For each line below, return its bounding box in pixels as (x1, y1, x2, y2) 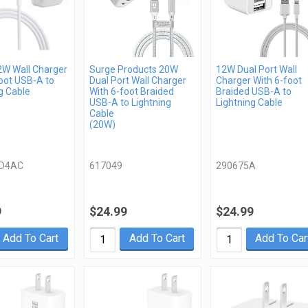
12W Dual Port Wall (215, 64, 297, 75)
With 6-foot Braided (89, 86, 175, 97)
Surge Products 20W (89, 64, 179, 75)
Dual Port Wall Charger (89, 75, 187, 86)
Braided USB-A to (215, 86, 291, 97)
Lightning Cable (215, 97, 283, 108)
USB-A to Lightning (89, 97, 172, 108)
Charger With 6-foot (215, 75, 302, 86)
